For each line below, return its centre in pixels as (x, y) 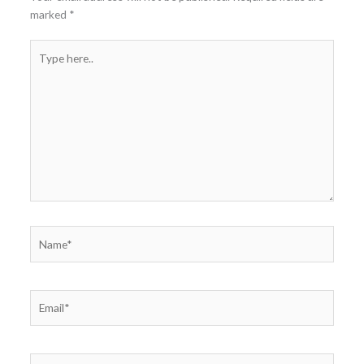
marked (49, 14)
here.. (42, 66)
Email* (44, 297)
